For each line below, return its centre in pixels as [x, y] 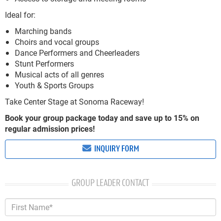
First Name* [23, 203]
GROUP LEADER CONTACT [110, 184]
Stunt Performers [44, 64]
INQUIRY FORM [116, 149]
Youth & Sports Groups [55, 85]
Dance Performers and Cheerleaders [77, 53]
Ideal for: [20, 15]
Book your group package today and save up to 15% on [102, 118]
